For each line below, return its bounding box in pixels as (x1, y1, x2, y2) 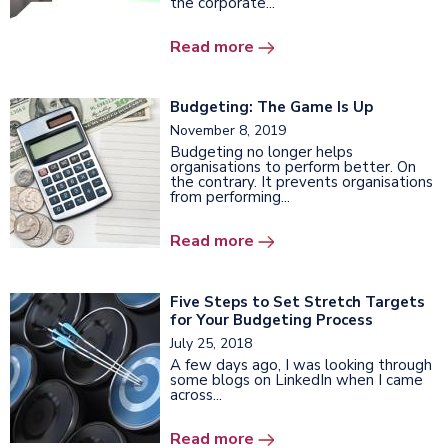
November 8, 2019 (170, 120, 286, 140)
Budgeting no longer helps (170, 141, 353, 162)
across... (170, 384, 222, 405)
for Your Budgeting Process (170, 309, 373, 330)
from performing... (170, 186, 290, 207)
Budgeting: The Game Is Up (170, 96, 373, 117)
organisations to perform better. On (170, 156, 416, 177)
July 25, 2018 (170, 333, 252, 353)
